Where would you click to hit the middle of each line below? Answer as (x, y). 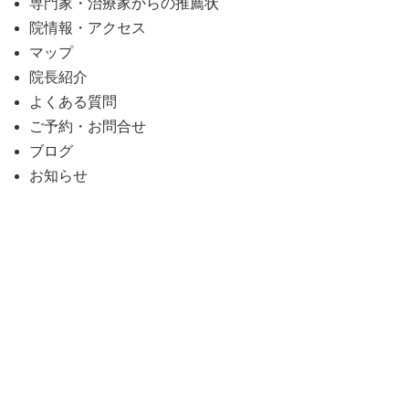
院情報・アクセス (88, 28)
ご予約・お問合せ (88, 126)
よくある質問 (73, 102)
